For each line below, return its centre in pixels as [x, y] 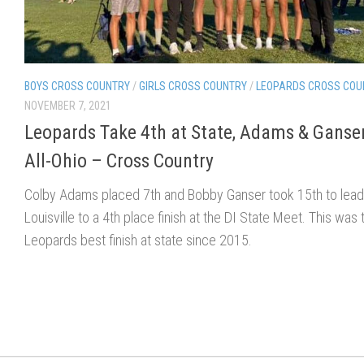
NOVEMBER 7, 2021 [68, 105]
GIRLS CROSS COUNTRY [193, 86]
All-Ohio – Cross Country [119, 160]
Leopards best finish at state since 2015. [138, 240]
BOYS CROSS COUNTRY [77, 86]
